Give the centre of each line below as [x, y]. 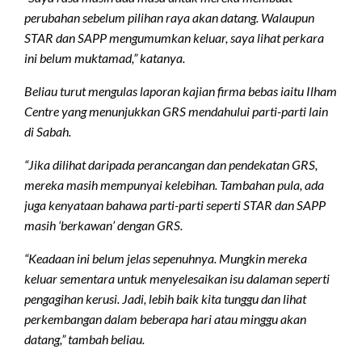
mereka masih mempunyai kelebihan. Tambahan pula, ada [174, 184]
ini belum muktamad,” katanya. [105, 57]
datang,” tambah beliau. [84, 339]
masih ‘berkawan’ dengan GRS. [103, 225]
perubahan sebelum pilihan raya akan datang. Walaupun [169, 17]
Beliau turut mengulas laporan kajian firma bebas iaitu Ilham [181, 90]
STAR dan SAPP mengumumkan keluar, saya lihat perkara [174, 37]
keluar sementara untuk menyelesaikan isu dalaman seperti [177, 278]
